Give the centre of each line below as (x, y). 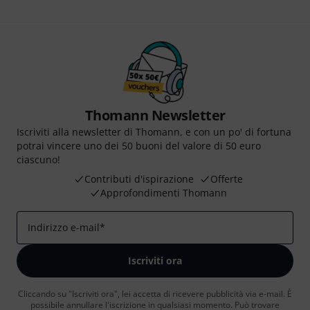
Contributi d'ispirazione (139, 179)
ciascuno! (38, 159)
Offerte (226, 179)
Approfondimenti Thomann (163, 193)
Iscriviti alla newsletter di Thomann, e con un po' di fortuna (154, 132)
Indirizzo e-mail (64, 227)
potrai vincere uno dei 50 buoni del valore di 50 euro (139, 146)
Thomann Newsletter (155, 115)
